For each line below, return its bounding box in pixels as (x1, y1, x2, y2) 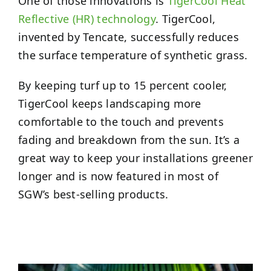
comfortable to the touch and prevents (18, 114, 224, 129)
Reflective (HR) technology (18, 11, 155, 26)
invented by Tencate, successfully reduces (18, 30, 240, 44)
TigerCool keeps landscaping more (18, 96, 201, 111)
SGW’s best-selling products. (18, 187, 169, 201)
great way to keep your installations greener (18, 151, 253, 165)
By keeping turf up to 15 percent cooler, (18, 78, 227, 93)
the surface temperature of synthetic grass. (18, 48, 248, 62)
